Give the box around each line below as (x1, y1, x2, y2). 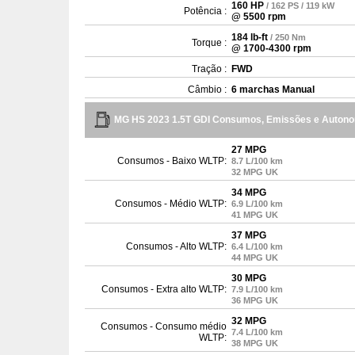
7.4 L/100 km (231, 327, 283, 337)
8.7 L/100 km (231, 156, 283, 166)
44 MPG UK (231, 253, 278, 262)
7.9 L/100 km (231, 284, 283, 294)
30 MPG (231, 273, 266, 284)
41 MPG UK (231, 210, 278, 219)
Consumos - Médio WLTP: (115, 198, 227, 209)
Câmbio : (188, 84, 227, 95)
